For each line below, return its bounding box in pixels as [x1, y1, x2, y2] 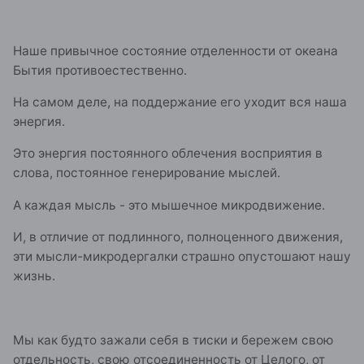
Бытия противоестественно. [13, 62, 187, 78]
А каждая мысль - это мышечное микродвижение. [13, 197, 325, 213]
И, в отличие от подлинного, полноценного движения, [13, 229, 343, 245]
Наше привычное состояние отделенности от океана [13, 42, 338, 58]
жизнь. [13, 268, 55, 284]
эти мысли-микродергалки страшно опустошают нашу [13, 249, 351, 265]
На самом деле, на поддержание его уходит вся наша [13, 94, 347, 110]
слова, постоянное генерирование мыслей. [13, 165, 280, 181]
